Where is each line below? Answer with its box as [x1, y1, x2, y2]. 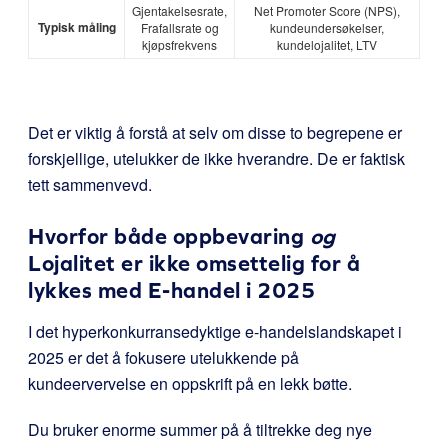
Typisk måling [37, 18, 116, 36]
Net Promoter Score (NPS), [254, 2, 400, 19]
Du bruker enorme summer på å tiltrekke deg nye [28, 418, 372, 441]
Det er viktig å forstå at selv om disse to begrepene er [28, 121, 402, 144]
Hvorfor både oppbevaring [28, 224, 310, 249]
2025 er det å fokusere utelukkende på [28, 346, 299, 369]
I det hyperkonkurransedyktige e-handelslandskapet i [28, 320, 402, 343]
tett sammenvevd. [28, 173, 152, 196]
